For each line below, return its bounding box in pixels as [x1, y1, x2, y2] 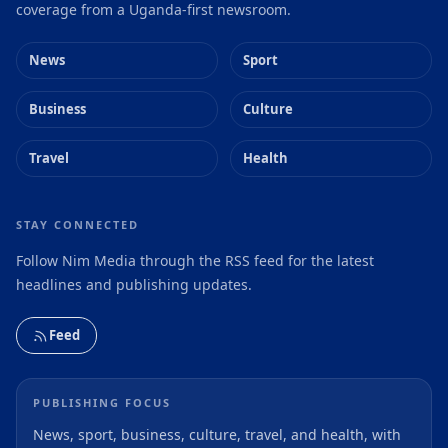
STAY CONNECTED [16, 217, 139, 233]
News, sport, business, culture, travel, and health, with [33, 425, 401, 445]
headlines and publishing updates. [16, 275, 252, 295]
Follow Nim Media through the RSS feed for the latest [16, 251, 374, 271]
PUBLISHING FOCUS [33, 395, 171, 411]
